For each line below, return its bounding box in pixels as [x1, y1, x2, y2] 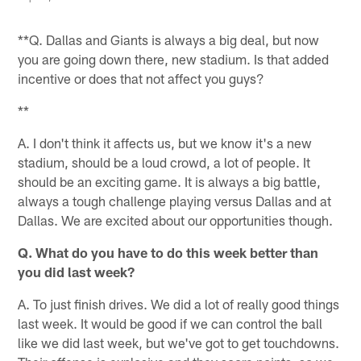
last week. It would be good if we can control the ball [18, 314, 323, 331]
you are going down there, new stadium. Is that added [18, 50, 330, 67]
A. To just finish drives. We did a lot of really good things [18, 295, 340, 312]
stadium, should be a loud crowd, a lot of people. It [18, 153, 311, 170]
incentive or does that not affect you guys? [18, 69, 265, 86]
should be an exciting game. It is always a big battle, [18, 172, 322, 189]
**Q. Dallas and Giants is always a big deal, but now [18, 31, 320, 48]
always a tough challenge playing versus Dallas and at [18, 192, 332, 209]
